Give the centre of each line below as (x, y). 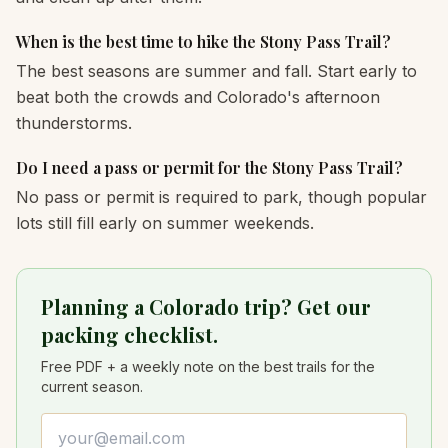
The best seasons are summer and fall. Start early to (216, 71)
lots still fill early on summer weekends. (165, 223)
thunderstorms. (74, 123)
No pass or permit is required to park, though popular (221, 197)
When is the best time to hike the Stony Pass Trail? (203, 41)
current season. (92, 386)
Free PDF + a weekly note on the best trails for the (208, 366)
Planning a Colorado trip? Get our (206, 306)
